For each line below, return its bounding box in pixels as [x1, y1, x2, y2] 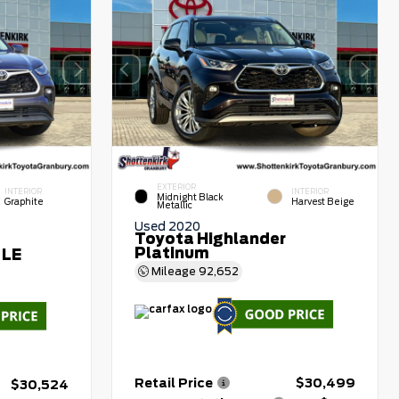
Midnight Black [157, 192, 224, 203]
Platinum [134, 245, 210, 263]
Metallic [157, 200, 193, 211]
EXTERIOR [157, 183, 197, 192]
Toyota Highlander [134, 231, 287, 248]
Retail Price [134, 376, 214, 391]
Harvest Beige [291, 197, 355, 208]
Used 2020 [134, 219, 201, 234]
